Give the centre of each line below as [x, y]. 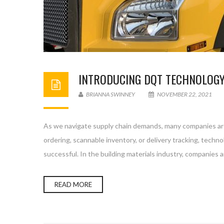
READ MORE [73, 184]
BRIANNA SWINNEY [110, 94]
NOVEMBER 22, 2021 [184, 94]
